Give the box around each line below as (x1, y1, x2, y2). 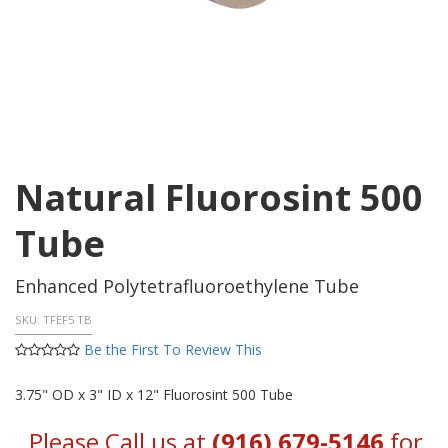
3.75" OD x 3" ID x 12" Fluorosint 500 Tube (15, 385, 293, 405)
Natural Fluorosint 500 (15, 172, 423, 222)
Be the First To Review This (84, 340, 262, 360)
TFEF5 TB (43, 312, 92, 328)
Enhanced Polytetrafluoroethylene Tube (15, 273, 359, 298)
